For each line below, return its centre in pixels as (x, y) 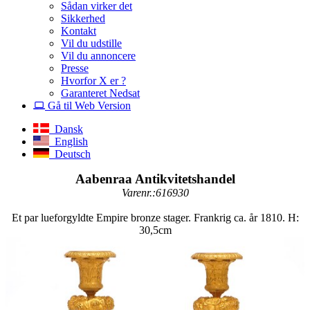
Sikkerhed (83, 18)
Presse (75, 68)
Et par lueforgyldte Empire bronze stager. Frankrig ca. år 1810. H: (155, 217)
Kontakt (79, 30)
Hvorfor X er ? (93, 80)
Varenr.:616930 (155, 192)
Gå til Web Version (88, 105)
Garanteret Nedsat (100, 93)
